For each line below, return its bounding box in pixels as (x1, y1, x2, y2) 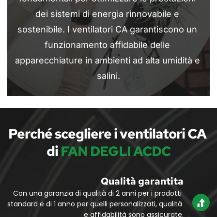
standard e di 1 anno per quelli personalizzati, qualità (7, 199, 182, 209)
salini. (97, 70, 120, 81)
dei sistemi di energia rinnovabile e (35, 8, 179, 19)
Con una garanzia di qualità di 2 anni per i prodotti (13, 188, 182, 198)
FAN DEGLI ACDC (61, 141, 170, 160)
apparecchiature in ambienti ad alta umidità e (15, 55, 200, 65)
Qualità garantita (101, 174, 184, 187)
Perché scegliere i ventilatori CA (8, 124, 206, 143)
